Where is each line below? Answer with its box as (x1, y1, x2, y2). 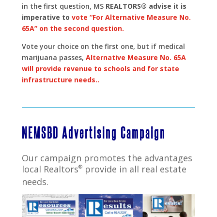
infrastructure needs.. (21, 75, 99, 84)
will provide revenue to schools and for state (21, 63, 179, 73)
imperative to (21, 12, 72, 22)
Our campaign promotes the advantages (21, 152, 192, 164)
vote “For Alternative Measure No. (71, 12, 191, 22)
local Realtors (21, 163, 78, 175)
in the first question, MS (21, 1, 106, 11)
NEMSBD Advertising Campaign (21, 124, 166, 140)
